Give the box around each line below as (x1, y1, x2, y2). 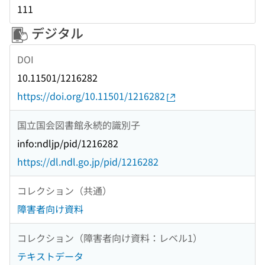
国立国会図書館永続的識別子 (17, 117, 140, 132)
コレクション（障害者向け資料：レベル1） (17, 230, 202, 245)
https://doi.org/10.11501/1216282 (17, 89, 165, 104)
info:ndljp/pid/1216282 (17, 136, 118, 151)
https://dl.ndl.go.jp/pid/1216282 (17, 154, 159, 169)
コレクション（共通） (17, 183, 112, 198)
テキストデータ (17, 249, 83, 264)
